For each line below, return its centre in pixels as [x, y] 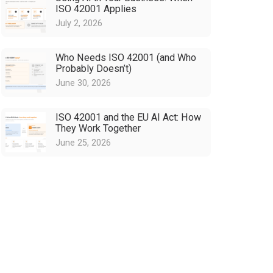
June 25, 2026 [83, 143]
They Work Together [98, 128]
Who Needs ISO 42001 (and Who [126, 58]
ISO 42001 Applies [96, 9]
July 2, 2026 [79, 23]
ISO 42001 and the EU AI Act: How [129, 117]
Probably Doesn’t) [94, 69]
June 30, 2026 [83, 83]
